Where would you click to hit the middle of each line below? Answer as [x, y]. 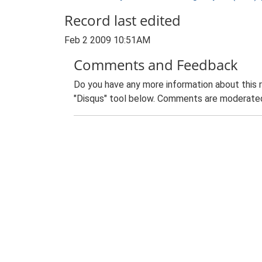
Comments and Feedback [156, 65]
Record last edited [123, 20]
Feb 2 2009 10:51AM [107, 40]
